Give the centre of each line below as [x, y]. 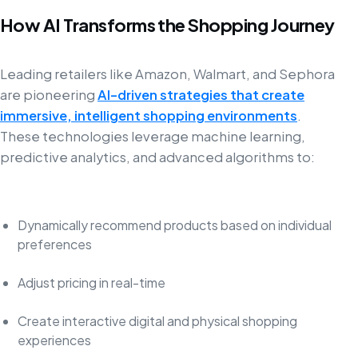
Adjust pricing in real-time [91, 283]
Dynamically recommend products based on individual [174, 225]
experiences [54, 340]
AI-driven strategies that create [201, 95]
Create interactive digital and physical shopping [157, 321]
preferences [54, 245]
